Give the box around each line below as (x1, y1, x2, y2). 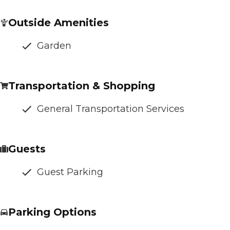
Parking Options (8, 205, 97, 218)
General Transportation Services (37, 103, 184, 114)
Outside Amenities (8, 16, 109, 29)
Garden (37, 40, 71, 51)
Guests (8, 142, 46, 155)
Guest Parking (37, 166, 103, 178)
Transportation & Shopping (8, 79, 155, 92)
